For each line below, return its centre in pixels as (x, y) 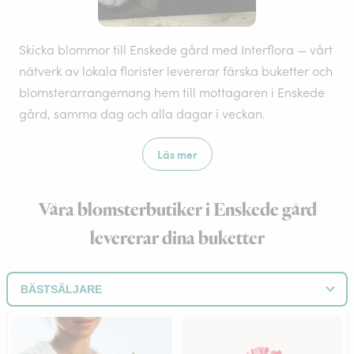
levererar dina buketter (177, 239)
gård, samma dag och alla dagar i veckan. (142, 114)
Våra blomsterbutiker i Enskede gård (177, 210)
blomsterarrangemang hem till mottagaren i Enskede (172, 92)
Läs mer (177, 154)
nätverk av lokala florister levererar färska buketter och (176, 71)
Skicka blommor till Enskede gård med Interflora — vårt (176, 50)
